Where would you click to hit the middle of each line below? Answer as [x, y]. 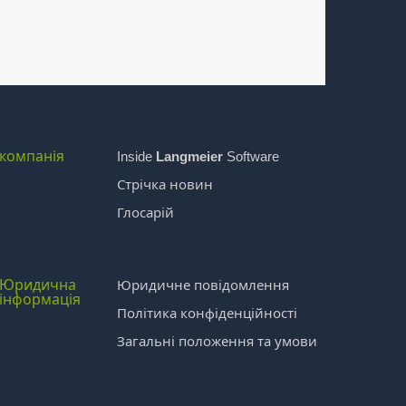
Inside [136, 156]
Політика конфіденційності [207, 313]
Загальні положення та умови [217, 341]
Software [251, 156]
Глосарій [145, 212]
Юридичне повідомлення [203, 285]
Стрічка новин [164, 184]
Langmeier [189, 156]
